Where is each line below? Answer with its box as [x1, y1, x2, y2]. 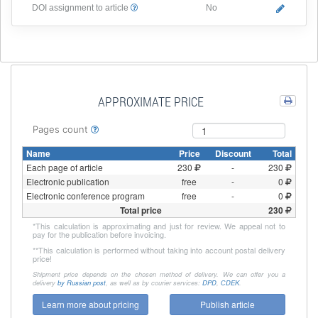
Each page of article [26, 161, 103, 173]
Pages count [33, 124, 88, 135]
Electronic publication [26, 175, 109, 187]
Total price [119, 204, 162, 216]
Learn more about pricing [42, 298, 139, 310]
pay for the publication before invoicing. [33, 229, 166, 240]
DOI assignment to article [31, 2, 128, 13]
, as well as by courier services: [106, 278, 202, 287]
